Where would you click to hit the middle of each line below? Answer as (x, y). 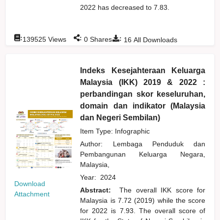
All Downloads (155, 40)
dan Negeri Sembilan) (120, 117)
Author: (96, 144)
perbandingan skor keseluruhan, (143, 94)
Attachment (32, 194)
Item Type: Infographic (115, 131)
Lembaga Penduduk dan (159, 144)
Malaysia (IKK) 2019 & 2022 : (143, 82)
